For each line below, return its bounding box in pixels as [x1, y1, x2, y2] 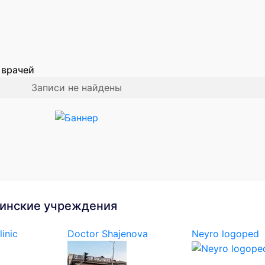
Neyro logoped [192, 227, 259, 240]
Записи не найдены [31, 82, 122, 93]
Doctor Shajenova [67, 227, 148, 240]
